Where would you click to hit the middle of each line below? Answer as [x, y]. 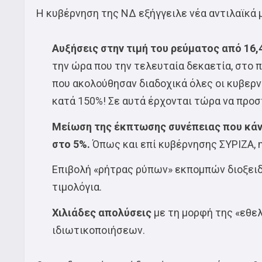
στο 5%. [71, 144]
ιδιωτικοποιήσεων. [99, 230]
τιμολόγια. [77, 187]
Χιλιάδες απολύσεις [102, 212]
